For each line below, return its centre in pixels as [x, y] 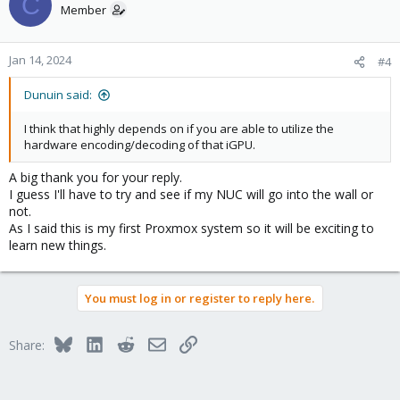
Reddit [152, 342]
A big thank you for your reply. [96, 177]
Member [83, 10]
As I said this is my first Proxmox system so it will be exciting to [192, 228]
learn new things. [58, 245]
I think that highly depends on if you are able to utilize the [179, 129]
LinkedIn [126, 342]
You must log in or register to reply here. [200, 298]
